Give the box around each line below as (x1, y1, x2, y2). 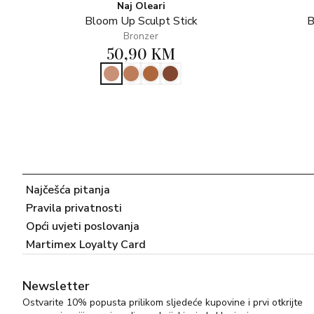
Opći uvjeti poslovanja (26, 219, 139, 234)
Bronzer (123, 29, 158, 43)
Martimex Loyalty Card (26, 237, 146, 252)
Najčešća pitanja (26, 182, 110, 198)
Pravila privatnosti (26, 200, 122, 216)
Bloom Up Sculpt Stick (84, 13, 198, 29)
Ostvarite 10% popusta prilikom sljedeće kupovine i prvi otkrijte (22, 296, 303, 309)
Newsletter (22, 278, 90, 294)
